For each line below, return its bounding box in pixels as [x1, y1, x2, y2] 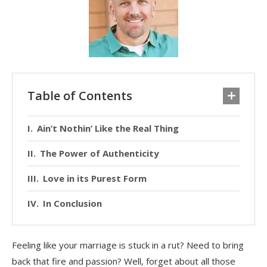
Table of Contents [27, 87, 132, 104]
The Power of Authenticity [40, 147, 159, 159]
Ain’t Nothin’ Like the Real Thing [37, 122, 179, 134]
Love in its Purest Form [43, 172, 147, 184]
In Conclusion [43, 197, 102, 209]
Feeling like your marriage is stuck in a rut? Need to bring [12, 238, 244, 251]
